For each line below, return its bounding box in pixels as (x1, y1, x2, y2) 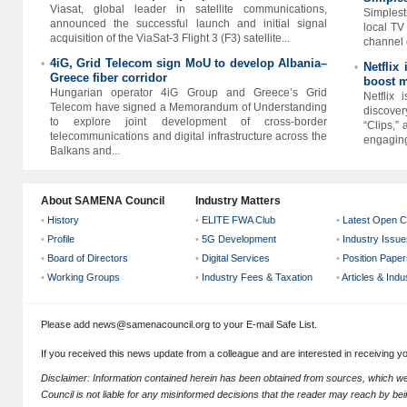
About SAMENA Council (41, 194, 164, 207)
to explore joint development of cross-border (50, 115, 327, 128)
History (47, 214, 79, 225)
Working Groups (47, 272, 120, 283)
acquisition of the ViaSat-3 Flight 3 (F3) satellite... (50, 32, 290, 45)
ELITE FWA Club (202, 214, 275, 225)
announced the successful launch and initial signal (50, 17, 327, 30)
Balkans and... (50, 144, 120, 157)
